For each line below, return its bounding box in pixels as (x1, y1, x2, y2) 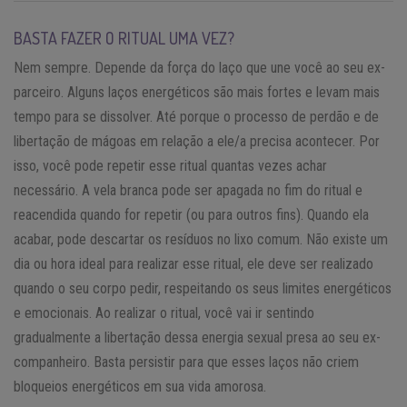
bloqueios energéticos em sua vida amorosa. (14, 377, 266, 395)
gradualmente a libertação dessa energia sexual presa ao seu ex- (14, 328, 381, 346)
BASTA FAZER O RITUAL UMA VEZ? (14, 27, 234, 48)
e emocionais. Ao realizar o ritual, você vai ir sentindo (14, 303, 314, 322)
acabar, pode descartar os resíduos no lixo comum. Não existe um (14, 230, 388, 248)
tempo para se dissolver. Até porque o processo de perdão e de (14, 107, 379, 125)
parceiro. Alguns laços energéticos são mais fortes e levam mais (14, 83, 380, 101)
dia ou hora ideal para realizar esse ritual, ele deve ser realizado (14, 254, 373, 273)
